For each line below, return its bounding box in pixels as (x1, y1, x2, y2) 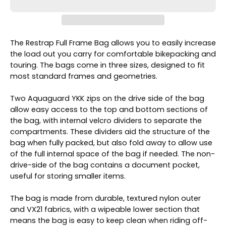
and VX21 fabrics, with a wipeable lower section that (10, 204, 200, 214)
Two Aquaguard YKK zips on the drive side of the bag (10, 93, 204, 103)
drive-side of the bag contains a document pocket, (10, 159, 200, 170)
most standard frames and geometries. (10, 71, 159, 81)
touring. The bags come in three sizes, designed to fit (10, 60, 205, 70)
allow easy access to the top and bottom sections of (10, 104, 208, 115)
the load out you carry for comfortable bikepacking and (10, 48, 216, 59)
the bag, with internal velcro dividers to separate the (10, 115, 202, 126)
